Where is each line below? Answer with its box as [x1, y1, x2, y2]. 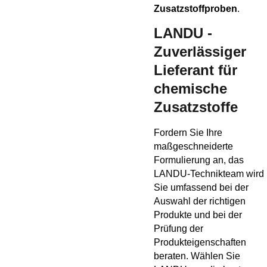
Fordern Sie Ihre [154, 127, 223, 138]
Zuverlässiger [154, 43, 247, 60]
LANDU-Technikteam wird [154, 168, 265, 179]
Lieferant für [154, 61, 238, 78]
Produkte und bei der [154, 209, 243, 220]
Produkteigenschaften [154, 237, 247, 247]
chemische [154, 80, 228, 97]
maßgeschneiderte [154, 141, 234, 151]
